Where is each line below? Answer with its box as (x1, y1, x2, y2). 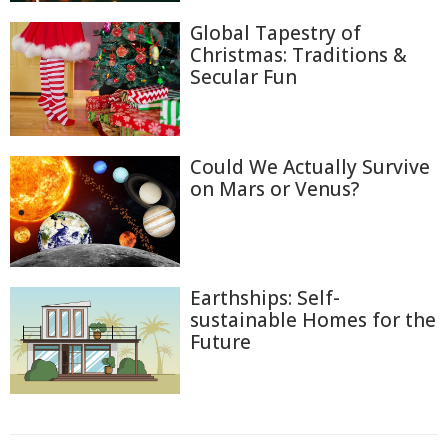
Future (190, 329, 251, 356)
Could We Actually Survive (190, 153, 430, 180)
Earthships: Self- (190, 285, 340, 312)
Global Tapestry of (190, 20, 361, 47)
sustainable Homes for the (190, 307, 436, 334)
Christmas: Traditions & (190, 42, 407, 69)
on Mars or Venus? (190, 175, 359, 202)
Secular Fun (190, 64, 297, 91)
